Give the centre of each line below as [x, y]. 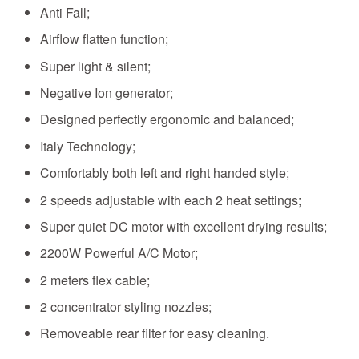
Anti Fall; [65, 12]
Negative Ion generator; [107, 92]
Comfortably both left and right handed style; [165, 173]
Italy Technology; [88, 146]
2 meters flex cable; [95, 280]
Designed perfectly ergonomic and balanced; [167, 119]
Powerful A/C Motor [139, 253]
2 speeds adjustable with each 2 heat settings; [171, 200]
